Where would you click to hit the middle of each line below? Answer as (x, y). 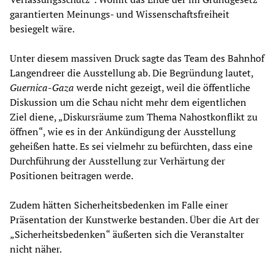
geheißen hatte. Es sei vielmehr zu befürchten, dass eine (131, 146)
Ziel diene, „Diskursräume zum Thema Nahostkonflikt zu (134, 117)
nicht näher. (36, 249)
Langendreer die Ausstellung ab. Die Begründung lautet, (131, 72)
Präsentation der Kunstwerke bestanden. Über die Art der (135, 219)
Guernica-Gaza (42, 87)
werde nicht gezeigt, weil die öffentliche (162, 87)
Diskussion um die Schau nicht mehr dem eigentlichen (128, 102)
